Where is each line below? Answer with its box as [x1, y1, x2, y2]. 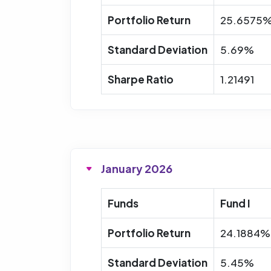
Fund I [220, 196, 250, 210]
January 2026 [101, 161, 172, 175]
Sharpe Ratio [108, 72, 174, 86]
